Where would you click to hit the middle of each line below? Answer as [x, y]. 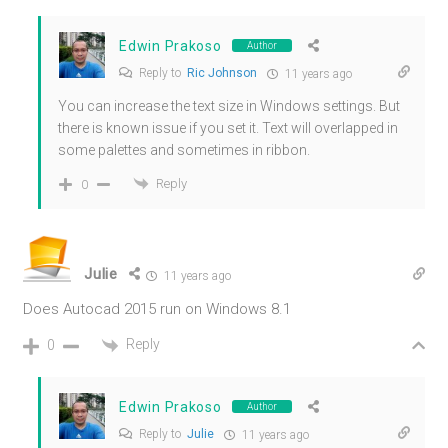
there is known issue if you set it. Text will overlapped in [228, 127]
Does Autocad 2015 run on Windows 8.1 [157, 309]
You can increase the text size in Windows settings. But [229, 105]
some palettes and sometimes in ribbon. [184, 149]
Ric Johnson [222, 72]
